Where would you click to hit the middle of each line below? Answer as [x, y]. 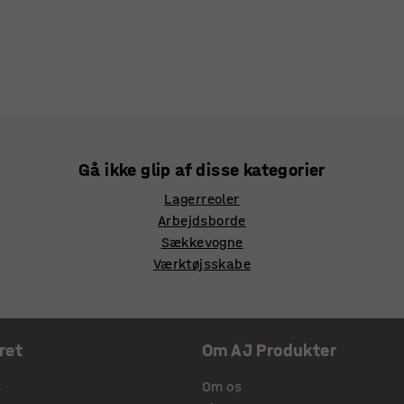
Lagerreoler [202, 199]
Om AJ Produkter [269, 350]
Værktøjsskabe [202, 264]
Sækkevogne [202, 242]
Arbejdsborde [202, 220]
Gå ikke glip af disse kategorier [202, 170]
